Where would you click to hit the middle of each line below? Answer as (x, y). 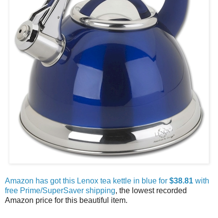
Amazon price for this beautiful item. (67, 200)
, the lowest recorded (151, 190)
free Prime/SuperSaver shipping (60, 190)
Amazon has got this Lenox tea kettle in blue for (87, 181)
